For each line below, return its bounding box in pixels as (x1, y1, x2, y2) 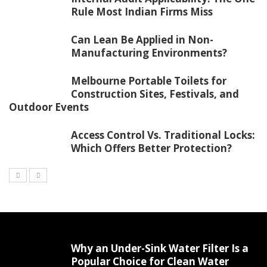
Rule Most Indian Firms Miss (71, 5, 213, 19)
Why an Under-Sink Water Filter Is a (71, 241, 249, 256)
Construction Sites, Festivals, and (71, 87, 239, 101)
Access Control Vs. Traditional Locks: (71, 128, 255, 142)
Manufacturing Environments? (71, 46, 227, 60)
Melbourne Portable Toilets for (71, 74, 226, 88)
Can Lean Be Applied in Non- (71, 33, 213, 47)
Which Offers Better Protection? (71, 141, 232, 156)
